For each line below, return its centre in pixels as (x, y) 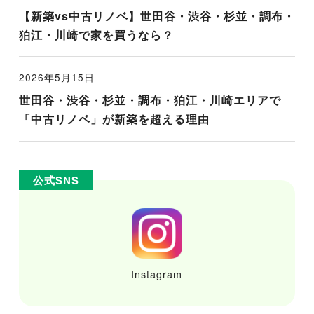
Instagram (157, 273)
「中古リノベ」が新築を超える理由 (114, 119)
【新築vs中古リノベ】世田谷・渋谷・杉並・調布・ (157, 15)
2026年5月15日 (56, 77)
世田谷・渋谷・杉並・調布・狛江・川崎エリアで (150, 100)
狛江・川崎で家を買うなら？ (96, 34)
